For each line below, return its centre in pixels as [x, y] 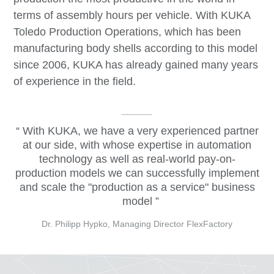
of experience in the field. [75, 82]
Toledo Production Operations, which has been [128, 32]
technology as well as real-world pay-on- [137, 159]
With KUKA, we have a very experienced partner [139, 131]
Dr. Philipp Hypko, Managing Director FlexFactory [137, 224]
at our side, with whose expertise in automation [137, 145]
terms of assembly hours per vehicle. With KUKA [132, 16]
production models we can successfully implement [137, 173]
